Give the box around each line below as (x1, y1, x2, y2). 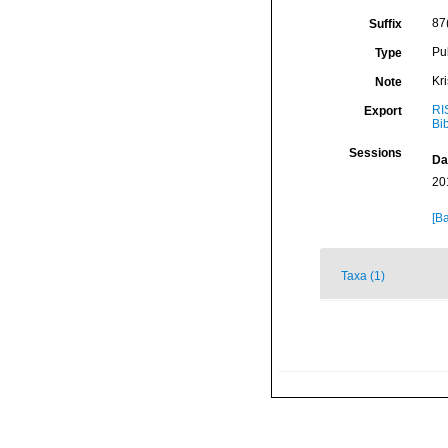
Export (363, 104, 402, 118)
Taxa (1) (341, 269, 385, 283)
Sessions (348, 146, 402, 160)
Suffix (368, 17, 402, 31)
